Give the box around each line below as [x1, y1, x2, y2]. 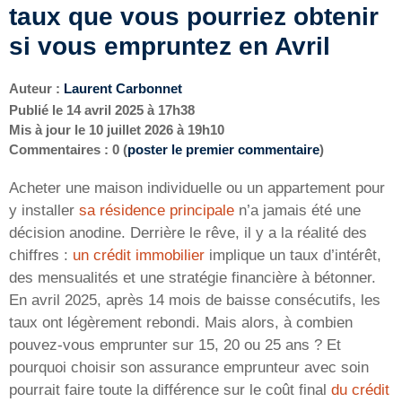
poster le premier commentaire [127, 142, 319, 158]
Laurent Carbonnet [64, 81, 182, 97]
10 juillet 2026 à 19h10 [89, 122, 224, 138]
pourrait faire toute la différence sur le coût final [9, 381, 331, 399]
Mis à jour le [9, 122, 89, 138]
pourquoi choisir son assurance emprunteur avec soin [9, 359, 369, 377]
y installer [9, 202, 79, 220]
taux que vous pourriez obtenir [9, 3, 379, 31]
